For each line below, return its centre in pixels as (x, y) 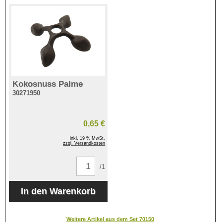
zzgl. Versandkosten (84, 143)
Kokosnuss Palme (47, 84)
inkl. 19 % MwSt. (88, 139)
